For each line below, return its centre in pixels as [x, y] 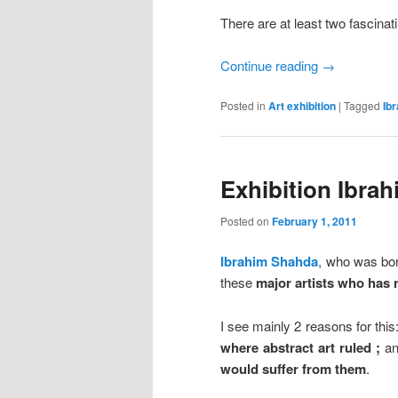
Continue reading [271, 66]
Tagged [362, 106]
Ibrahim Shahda [270, 262]
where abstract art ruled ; [300, 347]
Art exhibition [302, 106]
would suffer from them [293, 368]
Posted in [243, 106]
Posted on [246, 221]
